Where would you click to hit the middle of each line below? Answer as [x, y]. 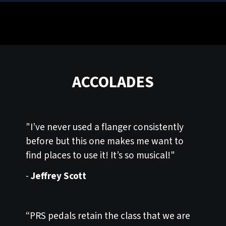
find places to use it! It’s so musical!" [100, 155]
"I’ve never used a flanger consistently [105, 127]
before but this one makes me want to [105, 141]
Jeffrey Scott [59, 176]
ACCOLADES [113, 82]
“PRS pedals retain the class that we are [108, 216]
